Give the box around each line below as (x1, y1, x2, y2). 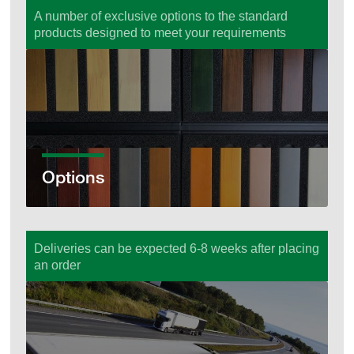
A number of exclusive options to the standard (34, 9, 288, 23)
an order (34, 258, 81, 272)
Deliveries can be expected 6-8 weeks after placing (34, 241, 320, 255)
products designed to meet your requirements (34, 25, 287, 40)
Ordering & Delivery (26, 281, 137, 296)
